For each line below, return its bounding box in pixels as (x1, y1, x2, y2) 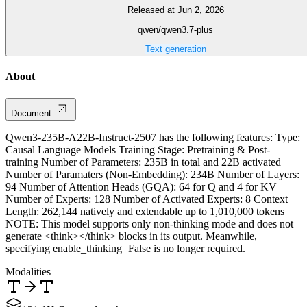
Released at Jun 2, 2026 (127, 5, 224, 16)
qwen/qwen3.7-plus (138, 24, 213, 35)
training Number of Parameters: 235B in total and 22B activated (5, 156, 281, 168)
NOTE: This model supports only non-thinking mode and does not (5, 217, 293, 230)
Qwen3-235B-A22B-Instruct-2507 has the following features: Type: (5, 131, 300, 143)
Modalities (5, 265, 51, 278)
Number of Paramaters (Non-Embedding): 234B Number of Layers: (5, 168, 299, 180)
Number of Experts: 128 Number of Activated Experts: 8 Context (5, 193, 288, 205)
